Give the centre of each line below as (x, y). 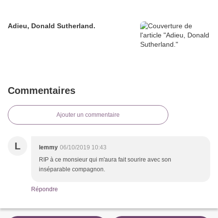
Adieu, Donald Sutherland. (52, 26)
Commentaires (42, 91)
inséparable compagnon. (72, 170)
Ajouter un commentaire (88, 115)
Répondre (45, 190)
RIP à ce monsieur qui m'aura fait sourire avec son (105, 160)
